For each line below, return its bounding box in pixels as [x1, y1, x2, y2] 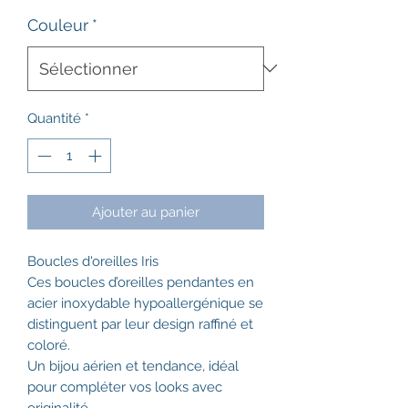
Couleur [27, 15, 88, 35]
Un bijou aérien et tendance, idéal [27, 358, 239, 375]
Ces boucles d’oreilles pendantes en [27, 274, 254, 291]
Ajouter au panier [92, 204, 199, 221]
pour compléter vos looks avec [27, 379, 222, 396]
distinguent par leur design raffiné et [27, 316, 253, 333]
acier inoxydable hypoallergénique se [27, 295, 263, 312]
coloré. [27, 337, 70, 354]
